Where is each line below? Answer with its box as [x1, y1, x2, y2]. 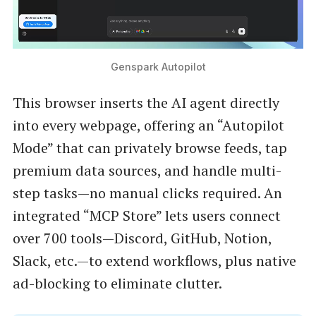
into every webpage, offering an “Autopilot [12, 116, 284, 135]
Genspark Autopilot [110, 60, 206, 73]
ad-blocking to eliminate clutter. [12, 274, 222, 293]
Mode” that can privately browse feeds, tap [12, 138, 287, 158]
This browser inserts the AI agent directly [12, 93, 279, 113]
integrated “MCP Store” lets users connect [12, 206, 281, 226]
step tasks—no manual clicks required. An [12, 183, 282, 203]
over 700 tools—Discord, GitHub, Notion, [12, 229, 272, 248]
